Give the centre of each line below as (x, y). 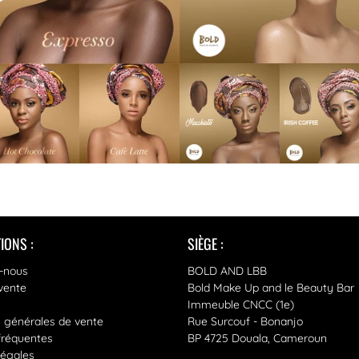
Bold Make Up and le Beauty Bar (271, 288)
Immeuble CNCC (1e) (241, 305)
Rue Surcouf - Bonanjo (245, 321)
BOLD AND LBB (227, 271)
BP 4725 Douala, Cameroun (257, 338)
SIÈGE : (206, 244)
